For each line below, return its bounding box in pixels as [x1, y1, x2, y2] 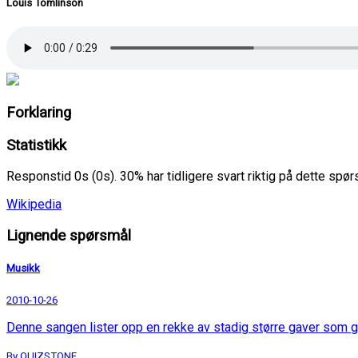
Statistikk [6, 136, 66, 154]
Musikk [6, 262, 40, 275]
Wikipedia [6, 197, 62, 213]
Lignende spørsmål [6, 226, 131, 245]
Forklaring [6, 103, 71, 121]
